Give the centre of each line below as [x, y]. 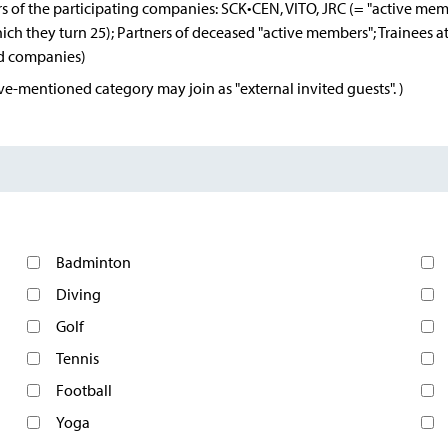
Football [83, 390]
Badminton [93, 262]
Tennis [77, 358]
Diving [78, 294]
